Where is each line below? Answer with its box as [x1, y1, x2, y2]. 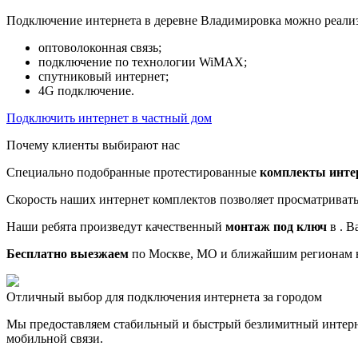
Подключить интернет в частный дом [6, 110, 212, 125]
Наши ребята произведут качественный [6, 219, 225, 233]
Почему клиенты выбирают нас [6, 137, 180, 152]
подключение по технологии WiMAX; [38, 54, 247, 69]
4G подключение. [38, 83, 134, 97]
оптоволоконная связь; [38, 40, 161, 54]
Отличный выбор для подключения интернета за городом [6, 289, 322, 304]
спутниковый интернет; [38, 69, 169, 83]
